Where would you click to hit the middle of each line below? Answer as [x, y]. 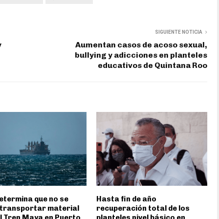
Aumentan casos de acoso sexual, [141, 44]
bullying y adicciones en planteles [141, 55]
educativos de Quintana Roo [153, 65]
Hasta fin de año [127, 199]
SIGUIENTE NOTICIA [179, 32]
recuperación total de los [143, 208]
